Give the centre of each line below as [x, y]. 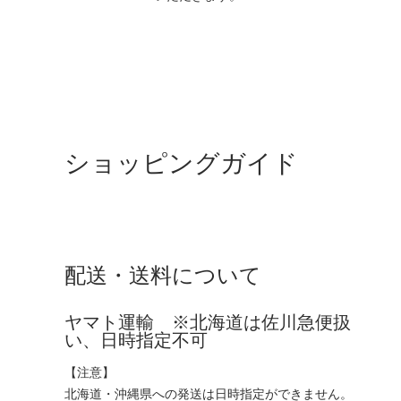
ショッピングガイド [181, 163]
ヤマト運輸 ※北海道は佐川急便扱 [208, 322]
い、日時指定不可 [136, 340]
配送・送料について [163, 275]
